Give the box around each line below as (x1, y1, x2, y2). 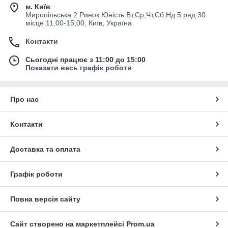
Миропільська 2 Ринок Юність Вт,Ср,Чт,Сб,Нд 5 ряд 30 (25, 10, 206, 19)
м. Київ (25, 2, 50, 11)
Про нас (10, 95, 39, 103)
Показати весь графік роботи (25, 63, 132, 72)
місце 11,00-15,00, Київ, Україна (25, 18, 132, 27)
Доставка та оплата (10, 145, 80, 153)
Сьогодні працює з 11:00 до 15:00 (25, 55, 146, 64)
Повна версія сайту (10, 194, 80, 203)
